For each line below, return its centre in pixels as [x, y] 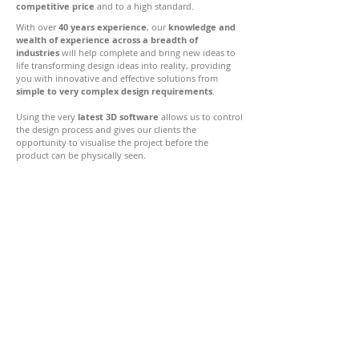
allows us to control [201, 117]
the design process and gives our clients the [106, 129]
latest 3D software [117, 117]
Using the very [46, 117]
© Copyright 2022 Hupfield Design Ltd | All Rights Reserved [128, 347]
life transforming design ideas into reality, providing [123, 65]
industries [39, 52]
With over [37, 27]
